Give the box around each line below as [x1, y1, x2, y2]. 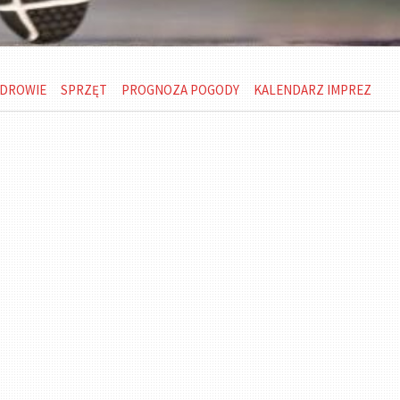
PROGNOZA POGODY [121, 81, 239, 98]
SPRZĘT [60, 81, 107, 98]
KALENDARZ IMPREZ [253, 81, 371, 98]
